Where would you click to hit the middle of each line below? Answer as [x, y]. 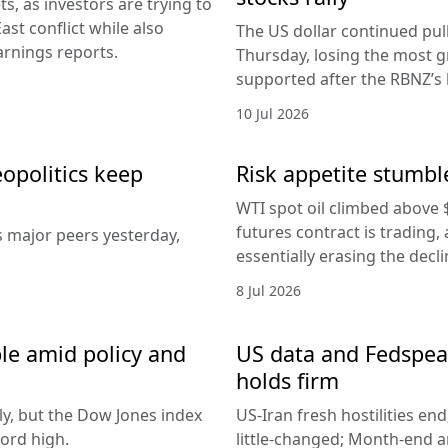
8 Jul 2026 [268, 291]
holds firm [287, 381]
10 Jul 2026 [272, 114]
